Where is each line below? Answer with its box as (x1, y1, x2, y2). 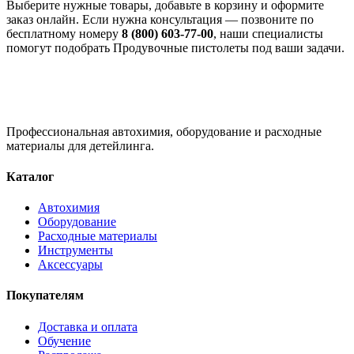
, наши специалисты (213, 26, 323, 40)
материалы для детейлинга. (6, 138, 154, 153)
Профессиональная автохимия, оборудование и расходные (6, 124, 322, 138)
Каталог (6, 169, 54, 183)
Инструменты (38, 243, 113, 258)
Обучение (38, 333, 91, 348)
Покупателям (6, 288, 84, 303)
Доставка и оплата (38, 319, 137, 333)
